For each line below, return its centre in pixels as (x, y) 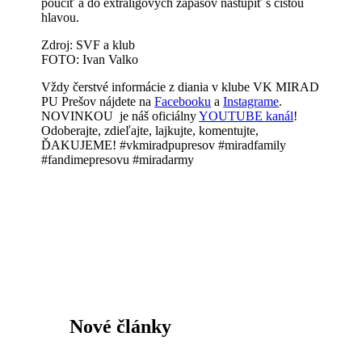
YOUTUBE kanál (246, 116)
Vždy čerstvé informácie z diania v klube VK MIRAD (181, 87)
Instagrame (251, 101)
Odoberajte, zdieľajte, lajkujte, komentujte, (150, 130)
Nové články (120, 326)
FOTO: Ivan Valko (90, 59)
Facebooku (183, 101)
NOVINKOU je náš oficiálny (120, 116)
